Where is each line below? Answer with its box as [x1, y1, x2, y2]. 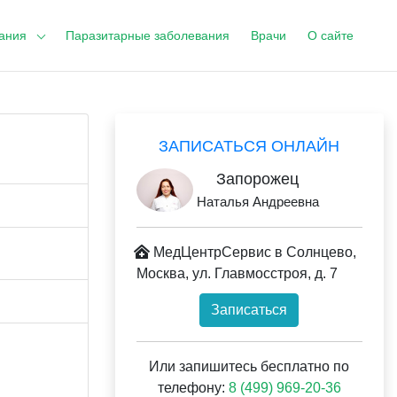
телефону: [157, 380, 229, 395]
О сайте [307, 28, 354, 43]
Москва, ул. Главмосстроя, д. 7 [136, 266, 338, 281]
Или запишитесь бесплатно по [149, 359, 350, 374]
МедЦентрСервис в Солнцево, [149, 245, 356, 260]
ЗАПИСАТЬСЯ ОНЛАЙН [159, 137, 340, 155]
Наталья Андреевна [196, 194, 319, 209]
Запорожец [216, 170, 299, 188]
